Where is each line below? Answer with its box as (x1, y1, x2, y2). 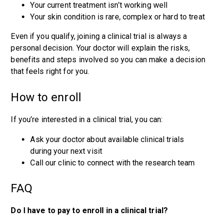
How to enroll (11, 91, 85, 104)
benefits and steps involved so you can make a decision (11, 55, 205, 64)
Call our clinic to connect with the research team (30, 158, 197, 167)
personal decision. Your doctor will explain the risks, (11, 43, 190, 53)
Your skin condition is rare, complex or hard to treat (30, 12, 207, 21)
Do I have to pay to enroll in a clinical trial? (11, 206, 170, 215)
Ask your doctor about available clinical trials (30, 135, 184, 144)
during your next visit (30, 146, 105, 156)
